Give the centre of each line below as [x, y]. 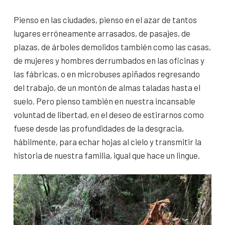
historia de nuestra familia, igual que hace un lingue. [107, 155]
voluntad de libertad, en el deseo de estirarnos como [109, 114]
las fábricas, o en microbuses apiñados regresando [107, 74]
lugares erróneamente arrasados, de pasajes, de [102, 33]
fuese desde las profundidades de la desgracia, [99, 128]
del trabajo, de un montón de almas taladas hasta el [107, 87]
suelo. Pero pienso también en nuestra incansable [104, 101]
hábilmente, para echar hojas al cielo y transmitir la [107, 141]
